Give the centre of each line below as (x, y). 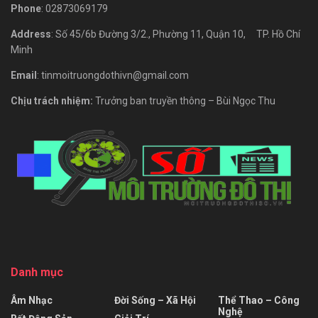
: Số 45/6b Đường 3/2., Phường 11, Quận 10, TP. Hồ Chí (176, 34)
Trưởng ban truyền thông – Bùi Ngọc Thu (185, 100)
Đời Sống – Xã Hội (155, 301)
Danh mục (37, 273)
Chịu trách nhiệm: (53, 100)
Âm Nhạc (32, 301)
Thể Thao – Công (259, 301)
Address (31, 34)
